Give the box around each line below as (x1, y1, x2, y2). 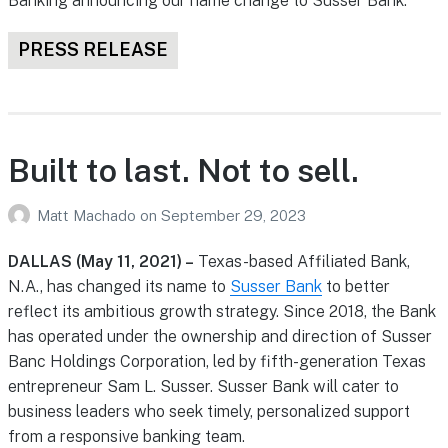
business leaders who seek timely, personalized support (7, 402, 410, 422)
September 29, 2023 (160, 206, 306, 224)
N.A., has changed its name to (7, 277, 230, 297)
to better (321, 277, 390, 297)
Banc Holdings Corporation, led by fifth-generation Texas (7, 352, 426, 372)
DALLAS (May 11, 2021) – (7, 252, 198, 272)
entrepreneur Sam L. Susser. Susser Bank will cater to (7, 377, 399, 397)
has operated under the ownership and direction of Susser (7, 327, 432, 347)
